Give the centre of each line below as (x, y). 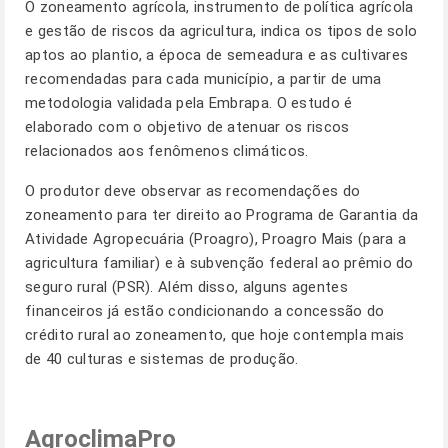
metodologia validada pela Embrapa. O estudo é (189, 103)
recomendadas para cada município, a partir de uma (203, 79)
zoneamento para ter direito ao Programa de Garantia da (222, 215)
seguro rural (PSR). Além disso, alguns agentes (186, 287)
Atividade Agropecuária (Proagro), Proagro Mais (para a (216, 239)
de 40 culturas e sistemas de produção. (162, 359)
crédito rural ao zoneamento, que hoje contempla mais (215, 335)
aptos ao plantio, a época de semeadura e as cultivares (217, 55)
